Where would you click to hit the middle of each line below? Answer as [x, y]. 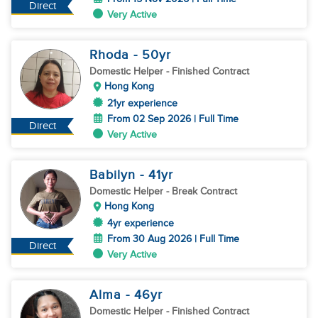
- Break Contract [202, 191]
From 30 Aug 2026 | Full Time [173, 239]
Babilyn [115, 175]
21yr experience [142, 103]
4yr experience [141, 223]
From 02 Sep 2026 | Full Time [173, 119]
